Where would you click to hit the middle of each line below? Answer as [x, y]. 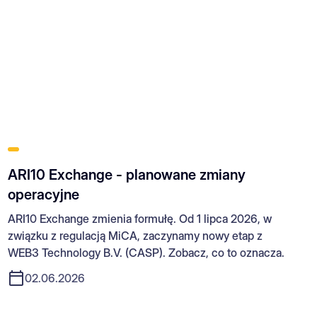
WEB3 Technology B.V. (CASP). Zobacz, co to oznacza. [146, 252]
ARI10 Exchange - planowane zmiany [126, 174]
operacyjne [43, 194]
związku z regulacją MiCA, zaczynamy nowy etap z [135, 235]
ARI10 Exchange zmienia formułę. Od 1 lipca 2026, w [139, 218]
